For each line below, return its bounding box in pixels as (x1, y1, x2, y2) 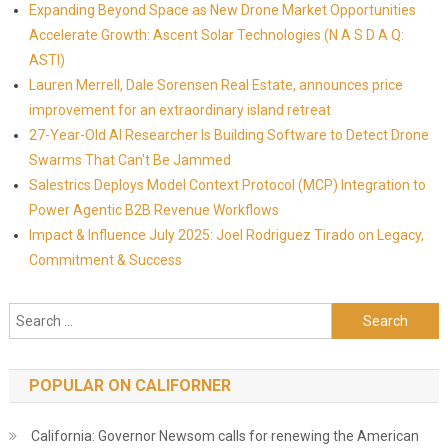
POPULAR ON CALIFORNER (28, 376, 231, 395)
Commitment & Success (28, 252, 182, 268)
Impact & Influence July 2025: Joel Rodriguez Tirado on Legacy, (28, 227, 424, 243)
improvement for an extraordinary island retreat (28, 102, 331, 118)
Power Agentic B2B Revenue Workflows (28, 202, 279, 218)
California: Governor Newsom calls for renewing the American (30, 428, 419, 444)
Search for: (331, 307, 402, 323)
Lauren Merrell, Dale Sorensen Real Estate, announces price (28, 77, 403, 93)
